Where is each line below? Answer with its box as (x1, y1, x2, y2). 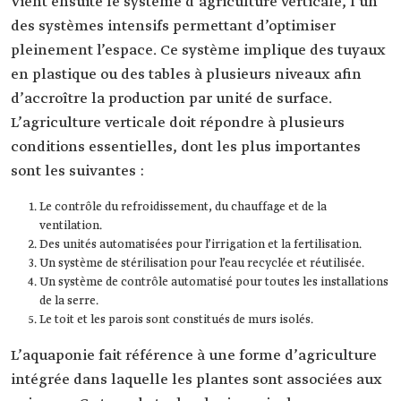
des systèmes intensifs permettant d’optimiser (11, 17, 336, 37)
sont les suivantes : (11, 162, 144, 182)
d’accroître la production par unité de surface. (11, 90, 332, 109)
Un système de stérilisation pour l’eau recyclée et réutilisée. (39, 256, 364, 272)
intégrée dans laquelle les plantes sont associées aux (11, 371, 382, 390)
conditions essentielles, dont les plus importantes (11, 138, 361, 158)
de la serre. (39, 294, 98, 310)
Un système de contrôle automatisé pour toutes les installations (39, 275, 388, 291)
